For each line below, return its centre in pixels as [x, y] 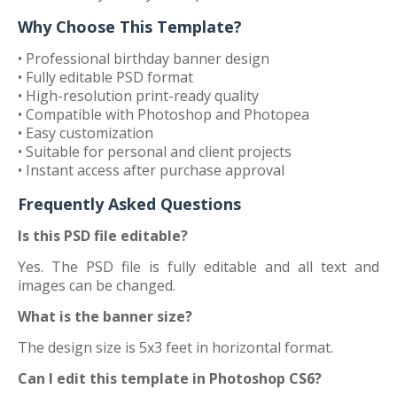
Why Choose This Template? [130, 27]
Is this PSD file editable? [103, 236]
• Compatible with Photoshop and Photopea [163, 114]
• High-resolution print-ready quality [138, 96]
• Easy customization [86, 133]
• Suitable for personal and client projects [155, 152]
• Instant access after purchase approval [151, 170]
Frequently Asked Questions [129, 204]
